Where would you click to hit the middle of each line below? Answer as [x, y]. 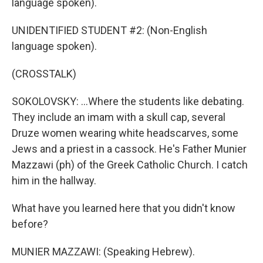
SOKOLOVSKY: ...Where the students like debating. [128, 101]
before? [30, 224]
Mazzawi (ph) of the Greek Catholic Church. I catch [130, 165]
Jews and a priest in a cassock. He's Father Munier [129, 149]
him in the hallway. [54, 181]
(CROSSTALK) [44, 74]
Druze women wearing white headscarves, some [125, 133]
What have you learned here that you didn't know [124, 208]
